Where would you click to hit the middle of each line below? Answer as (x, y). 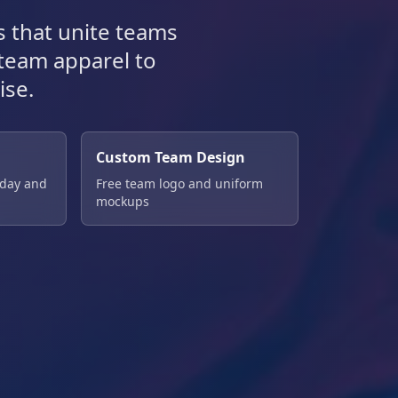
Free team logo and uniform (179, 183)
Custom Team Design (170, 157)
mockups (122, 201)
